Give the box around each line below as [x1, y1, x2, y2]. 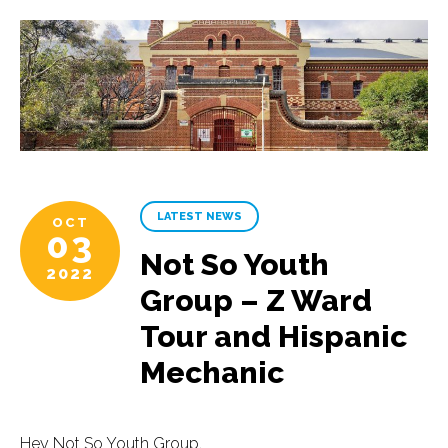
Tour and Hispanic [140, 318, 407, 354]
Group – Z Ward [140, 282, 372, 318]
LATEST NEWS [157, 209, 242, 223]
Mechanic [140, 354, 284, 390]
